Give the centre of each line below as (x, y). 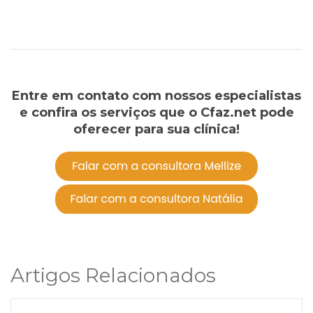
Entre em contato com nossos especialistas (156, 95)
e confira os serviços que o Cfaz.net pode (156, 112)
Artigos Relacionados (113, 275)
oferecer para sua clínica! (156, 129)
